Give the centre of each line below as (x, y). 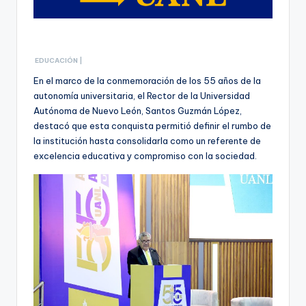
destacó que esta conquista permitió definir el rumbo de (152, 126)
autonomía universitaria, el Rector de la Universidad (142, 96)
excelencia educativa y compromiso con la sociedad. (146, 156)
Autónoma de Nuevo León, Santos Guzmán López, (138, 111)
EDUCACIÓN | (59, 61)
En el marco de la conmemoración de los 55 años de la (147, 81)
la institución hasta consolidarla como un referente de (147, 141)
